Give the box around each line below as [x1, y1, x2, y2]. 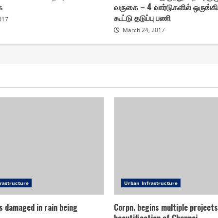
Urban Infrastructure [124, 180, 178, 186]
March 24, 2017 [123, 26, 165, 34]
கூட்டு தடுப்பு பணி [114, 12, 171, 23]
